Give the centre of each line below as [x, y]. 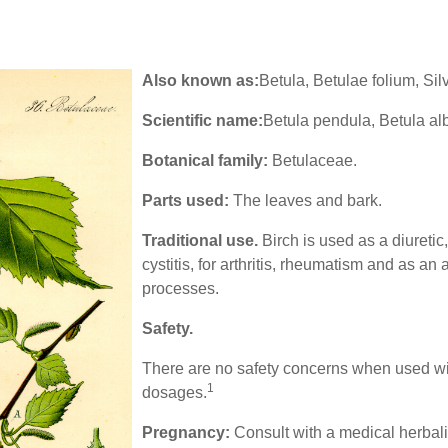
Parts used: [185, 201]
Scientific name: [202, 121]
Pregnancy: [185, 433]
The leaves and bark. [305, 201]
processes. [180, 289]
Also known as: [200, 81]
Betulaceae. [312, 161]
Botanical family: [204, 161]
